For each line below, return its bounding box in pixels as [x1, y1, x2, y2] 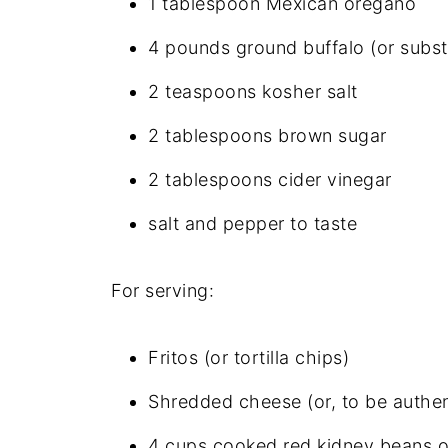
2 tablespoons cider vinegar [148, 168, 392, 190]
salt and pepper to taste [148, 212, 357, 234]
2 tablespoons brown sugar [148, 124, 387, 146]
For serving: [111, 279, 214, 301]
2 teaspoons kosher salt [148, 80, 358, 102]
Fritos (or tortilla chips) [148, 346, 349, 368]
